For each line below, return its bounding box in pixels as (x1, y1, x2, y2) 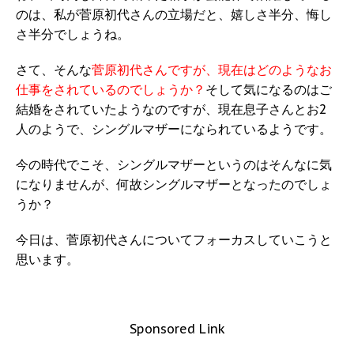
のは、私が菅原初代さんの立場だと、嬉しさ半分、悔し (16, 6, 332, 23)
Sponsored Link (129, 321, 225, 337)
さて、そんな (16, 62, 92, 78)
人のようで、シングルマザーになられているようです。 (16, 121, 332, 137)
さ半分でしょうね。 (16, 26, 130, 43)
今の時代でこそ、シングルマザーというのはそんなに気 (16, 156, 332, 173)
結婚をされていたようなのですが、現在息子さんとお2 (16, 101, 327, 118)
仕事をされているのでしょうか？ (16, 81, 205, 98)
